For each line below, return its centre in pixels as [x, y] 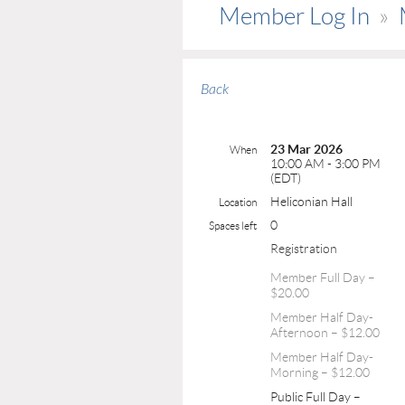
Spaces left [233, 225]
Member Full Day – [323, 277]
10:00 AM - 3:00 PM [325, 163]
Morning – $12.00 [320, 372]
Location [238, 202]
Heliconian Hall [311, 201]
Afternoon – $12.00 [325, 332]
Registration [304, 248]
